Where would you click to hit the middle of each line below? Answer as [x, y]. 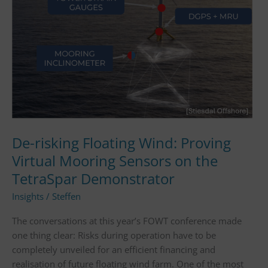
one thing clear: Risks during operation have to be [114, 235]
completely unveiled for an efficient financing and [114, 250]
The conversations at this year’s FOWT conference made [127, 221]
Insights [28, 197]
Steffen [66, 197]
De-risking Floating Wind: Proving [121, 143]
